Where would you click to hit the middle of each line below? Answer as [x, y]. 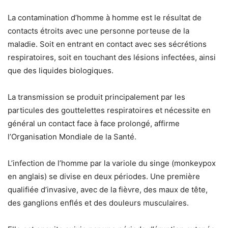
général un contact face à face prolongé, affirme [94, 123]
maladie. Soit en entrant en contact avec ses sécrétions [107, 44]
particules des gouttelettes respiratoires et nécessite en [109, 110]
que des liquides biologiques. [61, 70]
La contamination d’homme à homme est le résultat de [105, 18]
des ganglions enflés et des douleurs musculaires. [98, 203]
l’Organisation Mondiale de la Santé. [72, 137]
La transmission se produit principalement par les [96, 97]
